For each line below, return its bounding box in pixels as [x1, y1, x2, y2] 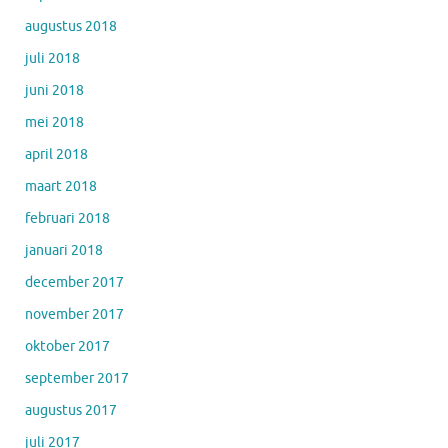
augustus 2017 [25, 401, 117, 419]
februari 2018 [25, 209, 110, 227]
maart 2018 [25, 177, 97, 195]
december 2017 [25, 273, 124, 291]
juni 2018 [25, 81, 84, 99]
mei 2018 [25, 113, 84, 131]
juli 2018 [25, 49, 80, 67]
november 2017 [25, 305, 124, 323]
